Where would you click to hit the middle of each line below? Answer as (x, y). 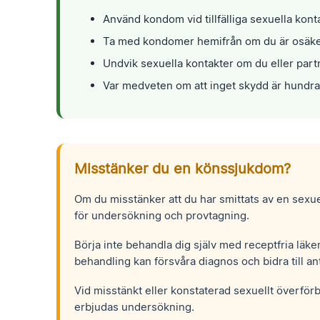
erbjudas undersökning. (135, 306)
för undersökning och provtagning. (162, 215)
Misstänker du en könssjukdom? (183, 168)
